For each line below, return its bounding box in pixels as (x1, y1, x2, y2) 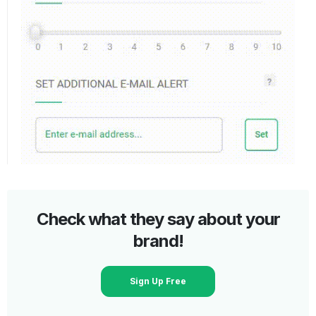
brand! (133, 230, 183, 251)
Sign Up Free (130, 275, 186, 286)
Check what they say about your (36, 208, 280, 229)
